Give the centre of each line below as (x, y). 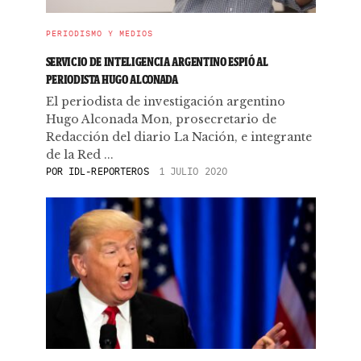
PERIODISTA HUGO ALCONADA (112, 79)
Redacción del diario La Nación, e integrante (178, 137)
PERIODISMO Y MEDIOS (99, 33)
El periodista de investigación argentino (165, 102)
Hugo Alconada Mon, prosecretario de (161, 119)
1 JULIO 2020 (193, 171)
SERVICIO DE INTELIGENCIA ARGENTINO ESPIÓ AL (157, 62)
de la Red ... (79, 155)
